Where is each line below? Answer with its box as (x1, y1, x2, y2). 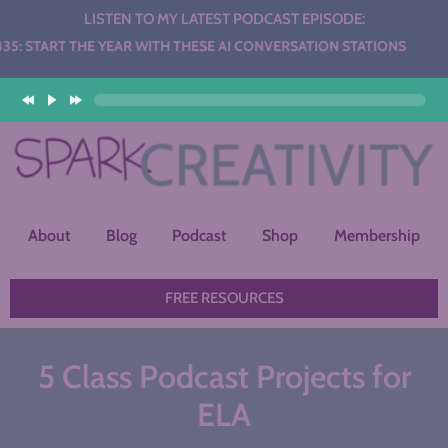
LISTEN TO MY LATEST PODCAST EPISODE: (83, 10, 365, 28)
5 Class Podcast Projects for (37, 357, 411, 397)
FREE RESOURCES (164, 289, 284, 308)
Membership (334, 226, 421, 246)
